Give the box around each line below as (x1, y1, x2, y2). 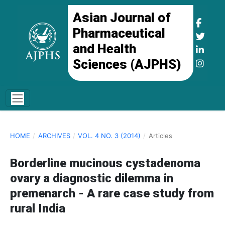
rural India (10, 201, 65, 216)
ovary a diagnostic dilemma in (10, 171, 173, 186)
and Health (73, 41, 136, 56)
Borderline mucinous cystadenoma (10, 156, 200, 171)
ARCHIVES (38, 132, 70, 140)
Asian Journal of (73, 10, 171, 25)
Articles (148, 132, 172, 140)
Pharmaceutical (73, 26, 165, 41)
